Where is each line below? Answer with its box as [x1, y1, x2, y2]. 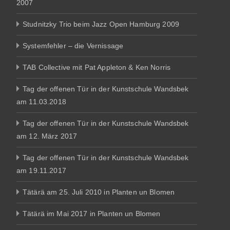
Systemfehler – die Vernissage [23, 41, 124, 50]
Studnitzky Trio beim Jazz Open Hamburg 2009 [23, 20, 180, 28]
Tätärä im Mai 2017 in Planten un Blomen [23, 209, 161, 218]
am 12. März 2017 [16, 131, 78, 140]
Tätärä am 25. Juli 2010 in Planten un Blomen [23, 187, 175, 196]
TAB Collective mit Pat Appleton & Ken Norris [23, 63, 171, 71]
